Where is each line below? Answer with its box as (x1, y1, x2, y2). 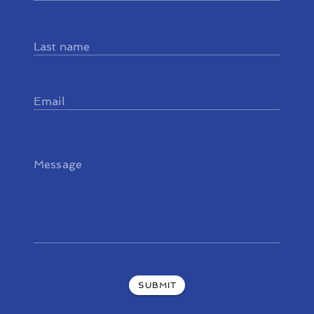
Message (34, 158, 83, 171)
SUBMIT (137, 280, 177, 290)
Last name (34, 40, 90, 53)
